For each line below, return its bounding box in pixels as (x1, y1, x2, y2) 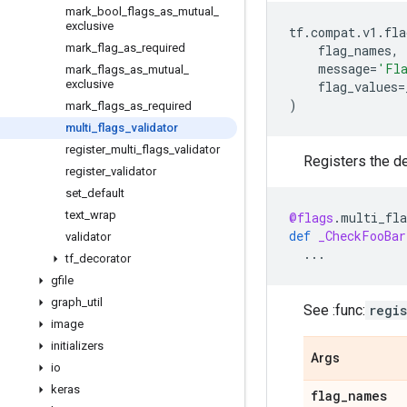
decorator (79, 252, 131, 265)
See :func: (303, 302, 365, 319)
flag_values (318, 78, 398, 95)
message (318, 60, 370, 77)
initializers (51, 339, 104, 352)
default (87, 186, 124, 200)
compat (311, 24, 355, 41)
